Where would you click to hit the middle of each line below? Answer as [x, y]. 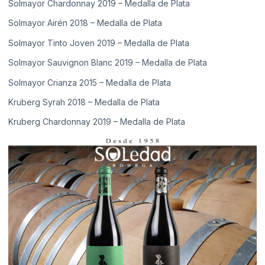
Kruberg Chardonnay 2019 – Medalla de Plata [97, 122]
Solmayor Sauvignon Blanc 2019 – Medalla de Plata [108, 63]
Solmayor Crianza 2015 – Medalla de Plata [90, 82]
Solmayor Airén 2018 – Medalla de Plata [85, 23]
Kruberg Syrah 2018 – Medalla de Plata [84, 102]
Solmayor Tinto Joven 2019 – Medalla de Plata [99, 43]
